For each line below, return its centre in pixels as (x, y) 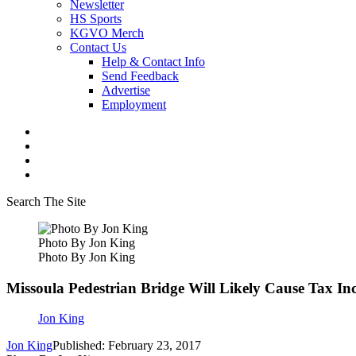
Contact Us (98, 47)
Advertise (126, 90)
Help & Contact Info (153, 62)
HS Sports (96, 19)
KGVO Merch (107, 33)
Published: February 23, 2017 (127, 346)
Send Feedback (140, 76)
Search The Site (46, 201)
